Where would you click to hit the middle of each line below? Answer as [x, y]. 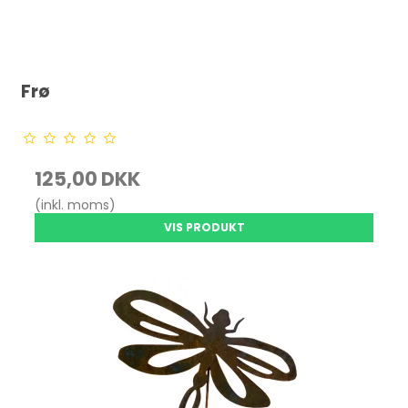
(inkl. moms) [76, 204]
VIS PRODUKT [204, 227]
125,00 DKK [88, 178]
